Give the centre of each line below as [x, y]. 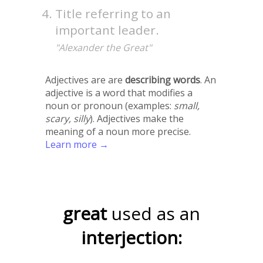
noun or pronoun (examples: [109, 105]
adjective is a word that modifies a [119, 92]
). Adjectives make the [136, 118]
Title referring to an [113, 13]
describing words [162, 80]
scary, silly [67, 118]
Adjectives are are [85, 80]
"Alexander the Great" [104, 47]
